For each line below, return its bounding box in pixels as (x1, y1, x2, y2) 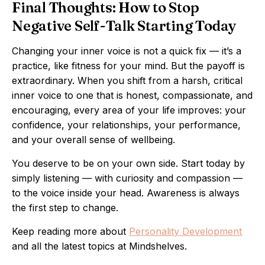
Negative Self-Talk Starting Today (12, 17, 237, 34)
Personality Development (129, 225, 242, 237)
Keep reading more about (12, 225, 129, 237)
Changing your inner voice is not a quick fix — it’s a (12, 45, 241, 57)
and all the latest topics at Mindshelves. (12, 240, 187, 252)
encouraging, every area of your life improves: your (12, 104, 246, 116)
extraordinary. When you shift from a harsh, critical (12, 75, 243, 86)
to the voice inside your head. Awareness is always (12, 187, 240, 199)
